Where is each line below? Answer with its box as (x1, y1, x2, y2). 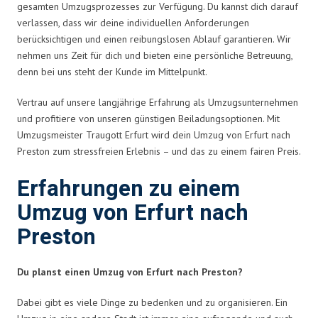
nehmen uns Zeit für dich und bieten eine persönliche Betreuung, (17, 48, 292, 62)
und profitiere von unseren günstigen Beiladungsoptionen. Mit (17, 111, 280, 125)
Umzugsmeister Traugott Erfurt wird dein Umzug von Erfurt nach (17, 128, 290, 141)
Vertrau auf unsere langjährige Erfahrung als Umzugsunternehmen (17, 95, 298, 109)
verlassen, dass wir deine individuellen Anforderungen (17, 16, 249, 29)
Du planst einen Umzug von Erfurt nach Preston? (17, 265, 243, 278)
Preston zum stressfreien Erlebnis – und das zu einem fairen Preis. (17, 144, 301, 158)
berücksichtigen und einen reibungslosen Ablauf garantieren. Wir (17, 32, 291, 45)
